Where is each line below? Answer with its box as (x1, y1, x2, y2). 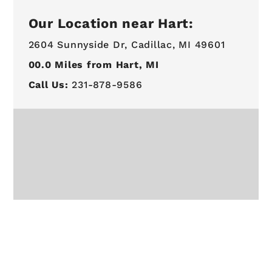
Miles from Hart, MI (51, 58, 159, 70)
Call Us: (28, 79, 69, 91)
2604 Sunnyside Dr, (28, 38, 128, 50)
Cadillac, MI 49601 (131, 38, 225, 50)
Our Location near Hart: (28, 15, 194, 31)
